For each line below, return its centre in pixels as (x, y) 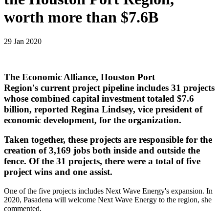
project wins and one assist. (58, 172)
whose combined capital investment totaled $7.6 (99, 98)
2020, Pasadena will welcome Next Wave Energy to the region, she (108, 200)
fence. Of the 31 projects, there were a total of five (102, 161)
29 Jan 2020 (23, 41)
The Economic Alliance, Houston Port (79, 77)
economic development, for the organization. (93, 120)
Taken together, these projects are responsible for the (108, 140)
